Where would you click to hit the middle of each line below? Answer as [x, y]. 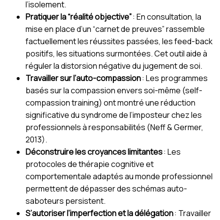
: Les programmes [174, 78]
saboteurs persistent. [66, 201]
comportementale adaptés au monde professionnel [119, 176]
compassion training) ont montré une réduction [110, 102]
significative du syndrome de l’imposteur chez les [114, 115]
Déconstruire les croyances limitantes [94, 151]
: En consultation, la [166, 16]
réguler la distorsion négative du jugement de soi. [114, 66]
